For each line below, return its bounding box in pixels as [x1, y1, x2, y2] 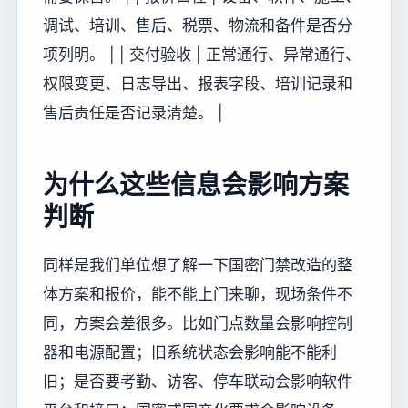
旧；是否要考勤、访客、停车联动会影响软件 [43, 372, 352, 392]
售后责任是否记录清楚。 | [43, 103, 223, 122]
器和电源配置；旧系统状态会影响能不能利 [43, 343, 337, 362]
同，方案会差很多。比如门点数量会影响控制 [43, 314, 352, 333]
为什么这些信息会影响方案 [43, 168, 349, 200]
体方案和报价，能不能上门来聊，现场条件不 [43, 285, 352, 304]
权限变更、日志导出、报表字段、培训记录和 [43, 74, 352, 93]
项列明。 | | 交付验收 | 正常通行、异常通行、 [43, 45, 361, 64]
